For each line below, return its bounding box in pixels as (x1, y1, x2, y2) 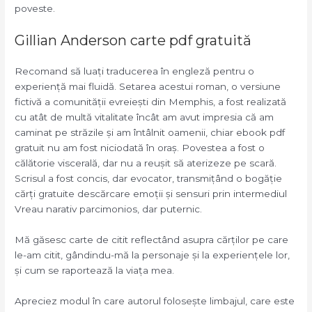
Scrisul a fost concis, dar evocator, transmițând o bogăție (15, 172, 283, 184)
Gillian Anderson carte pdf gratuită (15, 31, 252, 49)
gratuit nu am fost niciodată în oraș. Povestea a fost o (15, 141, 265, 153)
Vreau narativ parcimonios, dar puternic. (15, 203, 203, 214)
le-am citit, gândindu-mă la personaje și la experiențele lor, (15, 249, 290, 260)
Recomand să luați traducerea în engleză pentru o (15, 65, 255, 77)
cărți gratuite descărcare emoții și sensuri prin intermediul (15, 187, 288, 199)
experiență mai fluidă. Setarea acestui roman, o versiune (15, 80, 281, 92)
